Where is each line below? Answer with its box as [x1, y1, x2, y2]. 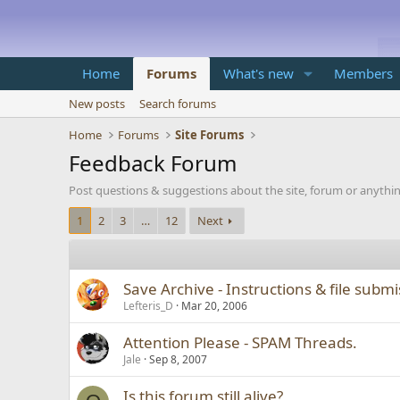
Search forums [139, 96, 217, 112]
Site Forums [175, 127, 245, 143]
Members [334, 64, 394, 82]
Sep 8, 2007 [149, 352, 208, 367]
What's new [223, 64, 295, 82]
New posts [69, 96, 126, 112]
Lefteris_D [123, 298, 174, 313]
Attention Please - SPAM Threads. [123, 332, 358, 353]
